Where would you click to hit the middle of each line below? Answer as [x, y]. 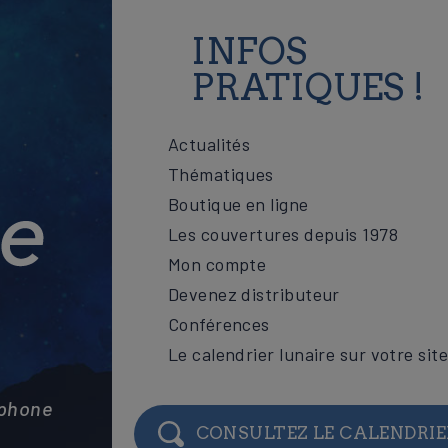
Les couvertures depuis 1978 [283, 233]
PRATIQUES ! [307, 86]
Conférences [218, 323]
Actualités [209, 143]
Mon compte [217, 263]
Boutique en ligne [238, 203]
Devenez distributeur [253, 293]
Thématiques [220, 173]
